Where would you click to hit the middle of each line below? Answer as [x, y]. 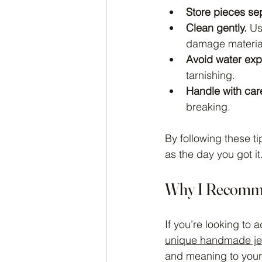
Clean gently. [216, 27]
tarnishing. [211, 75]
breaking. [208, 106]
